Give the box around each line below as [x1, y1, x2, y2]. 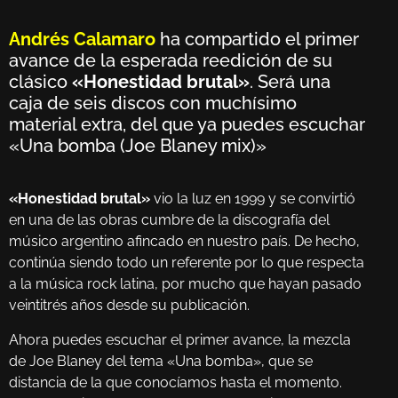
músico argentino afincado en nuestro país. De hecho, [9, 233, 360, 251]
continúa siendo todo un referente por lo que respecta [9, 254, 364, 272]
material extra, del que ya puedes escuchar [9, 114, 365, 136]
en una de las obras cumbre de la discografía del [9, 211, 330, 229]
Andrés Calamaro [9, 28, 155, 51]
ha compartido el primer [155, 28, 359, 51]
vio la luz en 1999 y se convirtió [150, 190, 355, 208]
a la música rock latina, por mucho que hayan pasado [9, 275, 362, 293]
